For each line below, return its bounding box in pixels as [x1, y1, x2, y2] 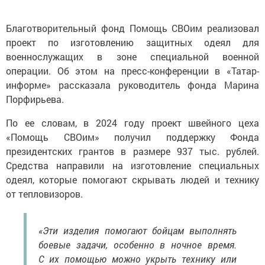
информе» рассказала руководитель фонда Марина [6, 79, 259, 92]
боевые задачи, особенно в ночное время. [38, 238, 237, 251]
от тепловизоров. [6, 188, 83, 201]
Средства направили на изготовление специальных [6, 159, 259, 172]
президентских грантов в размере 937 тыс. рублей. [6, 145, 259, 158]
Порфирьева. [6, 93, 64, 106]
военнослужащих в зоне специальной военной [6, 50, 259, 63]
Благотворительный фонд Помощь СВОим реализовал [6, 22, 259, 35]
